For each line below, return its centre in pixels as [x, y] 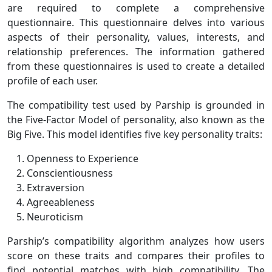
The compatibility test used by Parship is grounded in [136, 105]
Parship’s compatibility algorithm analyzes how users [136, 241]
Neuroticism [55, 216]
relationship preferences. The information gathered [136, 51]
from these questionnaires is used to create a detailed [136, 66]
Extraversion [56, 187]
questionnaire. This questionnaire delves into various [136, 22]
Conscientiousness [70, 173]
